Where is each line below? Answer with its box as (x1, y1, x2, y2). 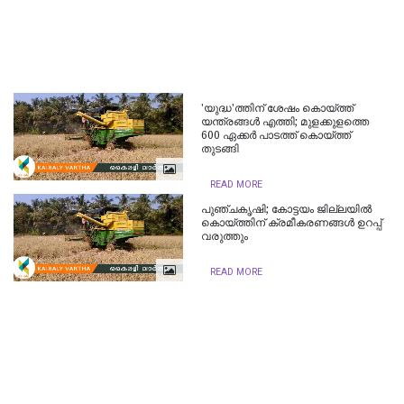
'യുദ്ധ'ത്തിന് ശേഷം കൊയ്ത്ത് (201, 102, 354, 115)
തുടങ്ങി (201, 142, 240, 156)
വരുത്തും (201, 230, 249, 243)
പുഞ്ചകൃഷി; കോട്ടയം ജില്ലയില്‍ (201, 203, 372, 216)
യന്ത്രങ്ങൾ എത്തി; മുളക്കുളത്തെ (201, 115, 370, 129)
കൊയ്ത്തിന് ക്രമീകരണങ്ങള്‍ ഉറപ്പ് (201, 216, 382, 230)
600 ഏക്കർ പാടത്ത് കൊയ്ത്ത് (201, 129, 352, 142)
